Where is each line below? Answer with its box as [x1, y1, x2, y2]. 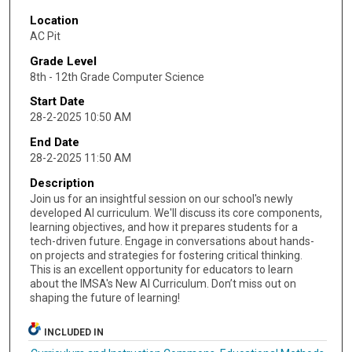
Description [29, 175, 94, 190]
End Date [29, 134, 79, 149]
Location [29, 13, 79, 27]
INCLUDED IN [44, 327, 104, 339]
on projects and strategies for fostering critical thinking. [29, 248, 302, 262]
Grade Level [29, 53, 97, 68]
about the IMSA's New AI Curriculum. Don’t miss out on [29, 277, 296, 290]
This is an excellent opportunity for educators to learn [29, 262, 293, 276]
